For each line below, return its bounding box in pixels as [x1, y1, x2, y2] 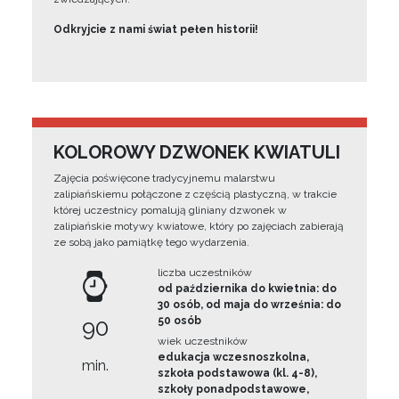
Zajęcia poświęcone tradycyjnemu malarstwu [53, 172, 275, 184]
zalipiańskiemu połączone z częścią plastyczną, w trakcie [53, 188, 337, 200]
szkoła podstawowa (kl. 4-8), [158, 367, 318, 379]
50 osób [158, 314, 202, 327]
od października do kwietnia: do [158, 282, 338, 295]
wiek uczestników [158, 335, 248, 347]
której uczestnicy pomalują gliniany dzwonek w [53, 204, 287, 216]
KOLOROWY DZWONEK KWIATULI [53, 142, 340, 163]
